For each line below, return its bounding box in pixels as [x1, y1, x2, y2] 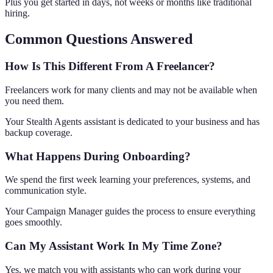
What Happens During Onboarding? [5, 149, 191, 163]
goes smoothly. [5, 217, 62, 228]
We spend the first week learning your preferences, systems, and [5, 174, 250, 185]
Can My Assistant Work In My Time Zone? [5, 239, 222, 252]
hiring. [5, 8, 30, 19]
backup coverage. [5, 127, 73, 138]
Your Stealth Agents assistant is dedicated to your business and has [5, 116, 260, 127]
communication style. [5, 185, 87, 196]
